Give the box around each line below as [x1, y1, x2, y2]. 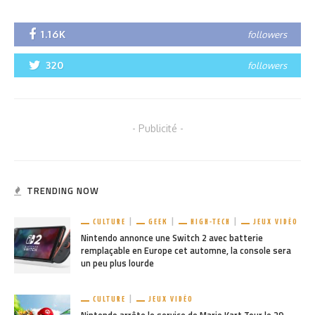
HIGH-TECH [191, 218, 231, 226]
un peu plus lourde [81, 257, 154, 271]
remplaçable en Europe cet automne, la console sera [81, 244, 291, 258]
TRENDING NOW [27, 184, 99, 198]
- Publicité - [131, 122, 184, 135]
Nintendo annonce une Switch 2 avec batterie [81, 231, 263, 245]
